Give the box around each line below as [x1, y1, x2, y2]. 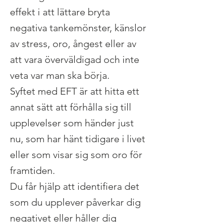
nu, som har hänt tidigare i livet [10, 133, 145, 145]
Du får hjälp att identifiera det [10, 180, 139, 192]
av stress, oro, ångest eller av [10, 38, 136, 50]
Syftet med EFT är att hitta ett [10, 85, 139, 97]
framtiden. [10, 165, 57, 176]
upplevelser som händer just [10, 117, 134, 129]
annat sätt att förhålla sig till [10, 101, 131, 113]
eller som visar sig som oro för [10, 149, 142, 161]
